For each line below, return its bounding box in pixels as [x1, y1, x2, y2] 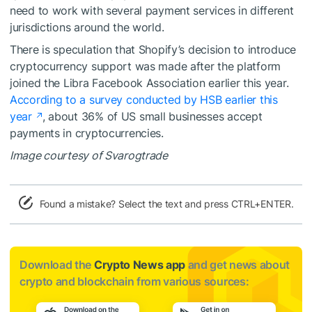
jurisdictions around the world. [10, 19, 164, 34]
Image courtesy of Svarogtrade [10, 148, 168, 162]
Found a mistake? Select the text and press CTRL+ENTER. [39, 197, 294, 210]
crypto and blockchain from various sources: [19, 274, 249, 288]
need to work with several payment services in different [10, 3, 294, 17]
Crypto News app [93, 257, 186, 272]
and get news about [185, 257, 290, 272]
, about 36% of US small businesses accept [42, 109, 263, 123]
